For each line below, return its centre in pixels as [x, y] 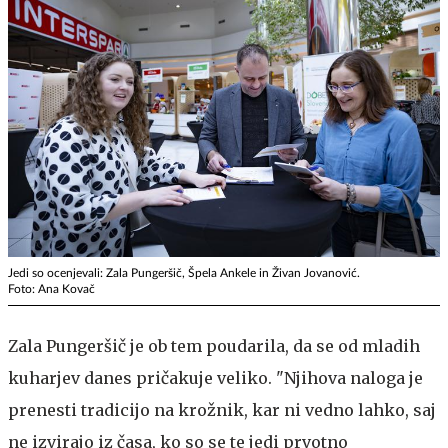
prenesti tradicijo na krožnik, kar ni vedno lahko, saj [222, 410]
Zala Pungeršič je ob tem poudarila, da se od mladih [214, 346]
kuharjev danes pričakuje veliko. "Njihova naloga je [215, 378]
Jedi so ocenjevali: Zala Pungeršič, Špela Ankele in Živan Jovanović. [184, 273]
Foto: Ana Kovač [51, 289]
